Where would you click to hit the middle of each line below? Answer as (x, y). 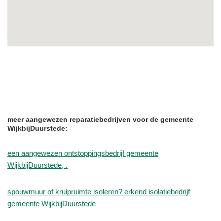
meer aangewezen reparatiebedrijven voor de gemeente (100, 120)
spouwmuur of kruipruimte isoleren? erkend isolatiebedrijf (99, 192)
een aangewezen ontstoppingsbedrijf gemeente (83, 153)
